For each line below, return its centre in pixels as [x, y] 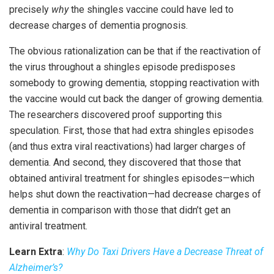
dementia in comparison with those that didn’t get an [120, 210]
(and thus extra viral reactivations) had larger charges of [128, 146]
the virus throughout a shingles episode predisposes [122, 67]
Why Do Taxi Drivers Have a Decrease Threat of [165, 251]
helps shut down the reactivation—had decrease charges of [135, 194]
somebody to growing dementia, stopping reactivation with [134, 83]
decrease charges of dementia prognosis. [98, 25]
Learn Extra [36, 251]
